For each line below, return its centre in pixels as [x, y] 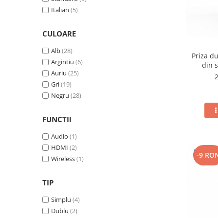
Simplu [61, 200]
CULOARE [59, 34]
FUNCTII [57, 119]
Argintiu [63, 62]
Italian [60, 10]
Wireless [63, 159]
